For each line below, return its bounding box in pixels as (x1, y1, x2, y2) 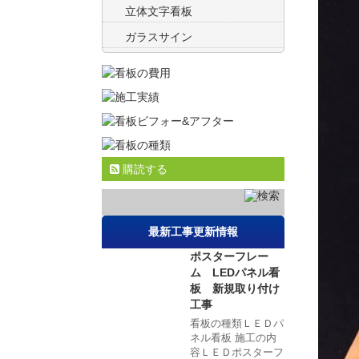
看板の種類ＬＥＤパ (190, 317, 284, 330)
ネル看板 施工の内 (190, 332, 276, 345)
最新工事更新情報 (148, 225, 238, 239)
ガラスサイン (125, 30, 192, 44)
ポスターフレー (190, 250, 268, 264)
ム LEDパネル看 (190, 266, 280, 280)
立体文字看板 (125, 5, 192, 18)
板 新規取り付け (190, 282, 280, 296)
